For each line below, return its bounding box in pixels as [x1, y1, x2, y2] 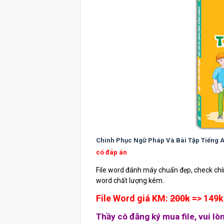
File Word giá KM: [96, 193, 170, 204]
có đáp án [96, 148, 127, 156]
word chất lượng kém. [96, 176, 164, 185]
